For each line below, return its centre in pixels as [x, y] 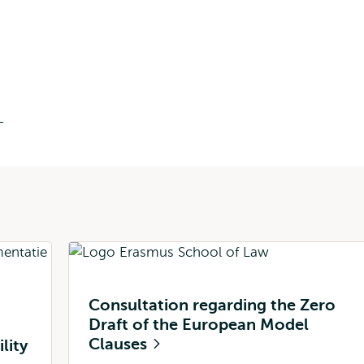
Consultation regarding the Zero [212, 305]
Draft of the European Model [199, 325]
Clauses [120, 344]
